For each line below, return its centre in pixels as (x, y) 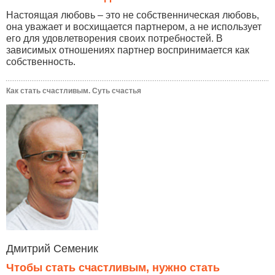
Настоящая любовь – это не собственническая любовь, (133, 15)
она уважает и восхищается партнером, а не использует (134, 26)
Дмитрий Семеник (52, 248)
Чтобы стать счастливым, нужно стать (113, 267)
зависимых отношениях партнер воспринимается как (128, 50)
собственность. (41, 61)
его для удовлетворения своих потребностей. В (114, 38)
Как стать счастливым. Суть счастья (74, 91)
